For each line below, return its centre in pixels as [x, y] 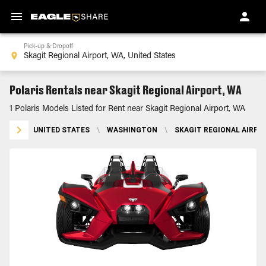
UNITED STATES [61, 130]
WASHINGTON [132, 130]
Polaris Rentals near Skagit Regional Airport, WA [126, 90]
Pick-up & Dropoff [49, 47]
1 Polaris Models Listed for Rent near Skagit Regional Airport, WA [127, 109]
